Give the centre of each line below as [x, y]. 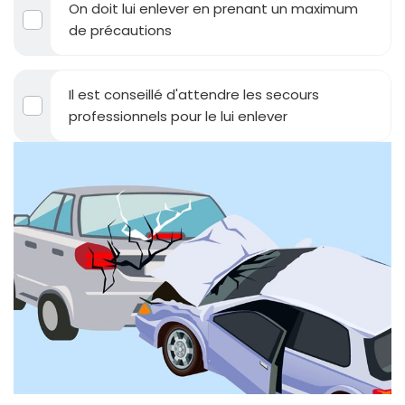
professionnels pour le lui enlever [178, 117]
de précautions [120, 31]
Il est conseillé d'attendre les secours [194, 95]
